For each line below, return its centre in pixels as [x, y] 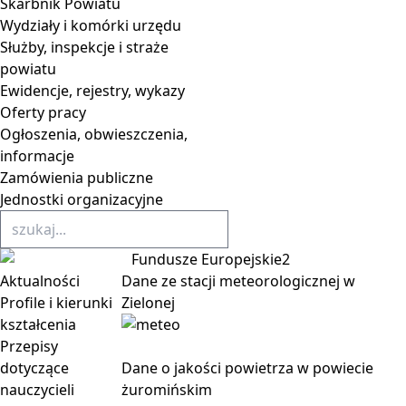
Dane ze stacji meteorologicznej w [239, 281]
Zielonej [149, 303]
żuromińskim [167, 390]
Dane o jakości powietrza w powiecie [248, 368]
